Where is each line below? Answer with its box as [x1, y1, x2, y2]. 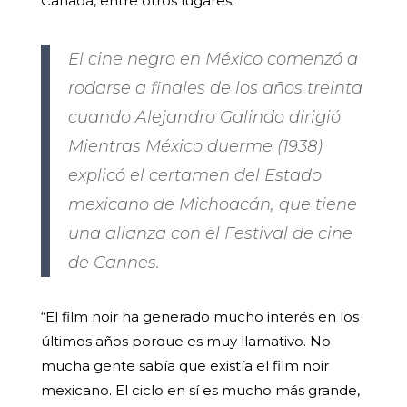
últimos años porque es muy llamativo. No [40, 333, 331, 351]
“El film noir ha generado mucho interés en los [40, 308, 359, 326]
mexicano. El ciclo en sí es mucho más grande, [40, 382, 360, 400]
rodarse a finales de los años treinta [67, 78, 362, 99]
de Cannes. [67, 253, 160, 273]
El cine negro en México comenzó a [67, 49, 358, 70]
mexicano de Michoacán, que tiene [67, 194, 357, 215]
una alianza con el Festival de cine [67, 223, 352, 244]
